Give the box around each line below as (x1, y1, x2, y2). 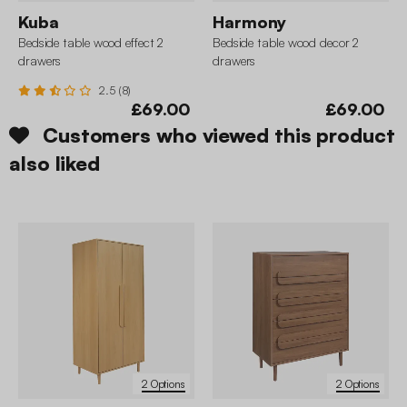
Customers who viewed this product (42, 123, 395, 148)
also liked (9, 151, 101, 176)
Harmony (213, 12, 287, 33)
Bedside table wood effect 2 (18, 35, 164, 51)
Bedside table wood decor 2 (213, 35, 360, 51)
